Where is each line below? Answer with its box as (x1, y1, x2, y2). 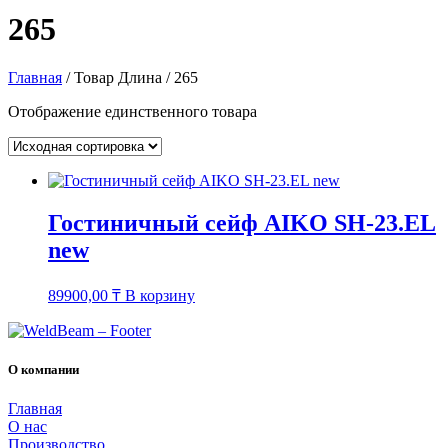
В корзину (125, 287, 195, 305)
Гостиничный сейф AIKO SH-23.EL (48, 210, 436, 237)
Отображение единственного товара (8, 103, 257, 121)
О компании (8, 362, 79, 378)
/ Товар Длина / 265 (62, 69, 198, 87)
